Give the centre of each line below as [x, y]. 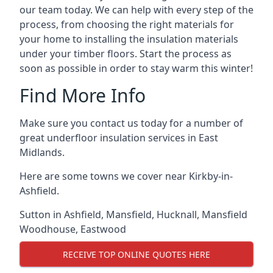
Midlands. [42, 152]
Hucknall [177, 214]
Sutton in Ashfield [60, 214]
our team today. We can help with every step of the [136, 10]
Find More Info [83, 95]
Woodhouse [48, 229]
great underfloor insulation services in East [119, 138]
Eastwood [103, 229]
